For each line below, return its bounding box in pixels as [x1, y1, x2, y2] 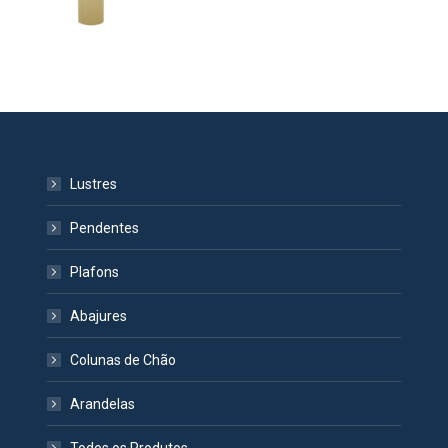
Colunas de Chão [70, 352, 177, 368]
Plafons [70, 264, 120, 280]
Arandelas [70, 396, 136, 412]
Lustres [70, 176, 118, 192]
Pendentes [70, 220, 140, 236]
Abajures [70, 308, 128, 324]
